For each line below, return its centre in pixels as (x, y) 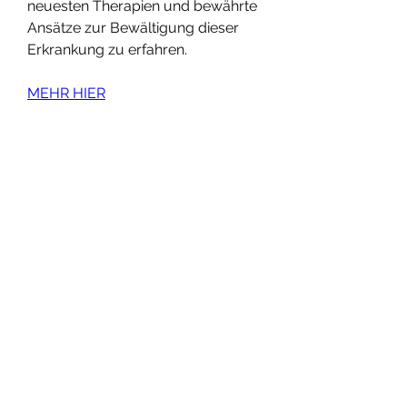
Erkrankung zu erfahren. (107, 49)
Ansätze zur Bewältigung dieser (133, 27)
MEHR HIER (66, 93)
